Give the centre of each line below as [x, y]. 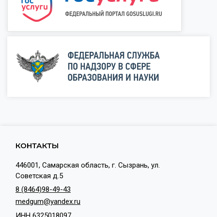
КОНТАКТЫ [37, 145]
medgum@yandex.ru [48, 201]
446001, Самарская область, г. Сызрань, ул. [88, 165]
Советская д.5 [39, 176]
